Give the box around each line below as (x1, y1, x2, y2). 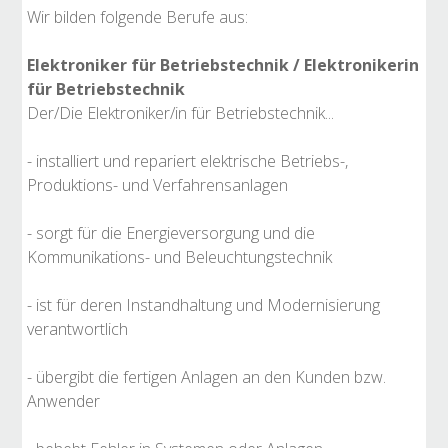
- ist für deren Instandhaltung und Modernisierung (27, 294, 380, 316)
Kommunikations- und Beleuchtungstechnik (27, 246, 332, 268)
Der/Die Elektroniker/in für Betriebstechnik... (27, 102, 334, 124)
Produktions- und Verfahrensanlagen (27, 174, 288, 196)
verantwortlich (27, 318, 128, 340)
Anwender (27, 390, 100, 412)
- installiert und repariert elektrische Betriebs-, (27, 150, 348, 172)
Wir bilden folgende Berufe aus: (27, 6, 248, 28)
